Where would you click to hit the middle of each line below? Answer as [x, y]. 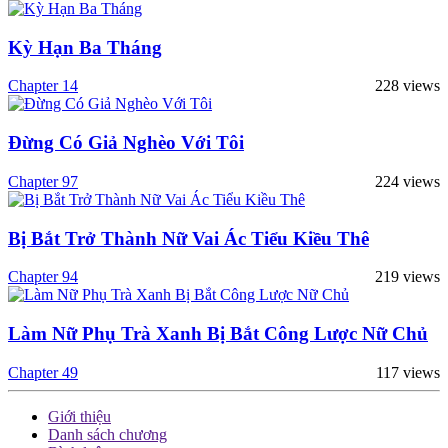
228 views [407, 86]
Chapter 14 [43, 86]
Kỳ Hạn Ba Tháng [85, 47]
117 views [408, 372]
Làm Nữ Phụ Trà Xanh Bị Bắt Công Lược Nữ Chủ [218, 333]
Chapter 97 [43, 181]
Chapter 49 [43, 372]
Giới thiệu [79, 416]
